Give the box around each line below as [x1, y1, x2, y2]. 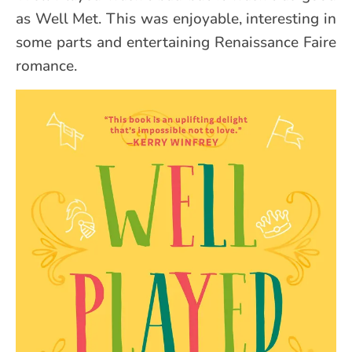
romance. [16, 55, 77, 76]
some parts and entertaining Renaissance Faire [16, 31, 336, 53]
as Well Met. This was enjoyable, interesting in [16, 8, 336, 29]
